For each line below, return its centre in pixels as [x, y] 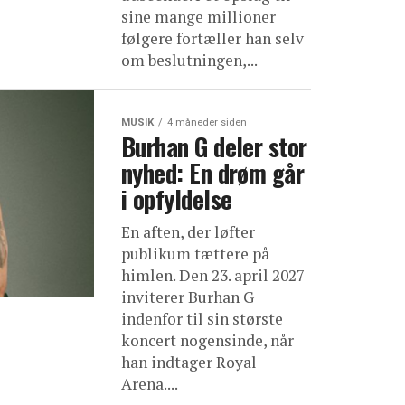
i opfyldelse [177, 199]
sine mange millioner [198, 17]
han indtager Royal [189, 362]
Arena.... [150, 384]
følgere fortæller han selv [212, 38]
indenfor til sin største [202, 319]
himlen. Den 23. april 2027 [213, 275]
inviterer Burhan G [188, 297]
